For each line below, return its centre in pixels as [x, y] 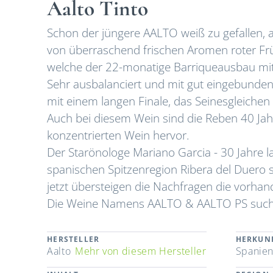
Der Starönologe [90, 152]
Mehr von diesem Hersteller [140, 251]
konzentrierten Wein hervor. [119, 135]
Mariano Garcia [172, 152]
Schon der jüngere [94, 33]
